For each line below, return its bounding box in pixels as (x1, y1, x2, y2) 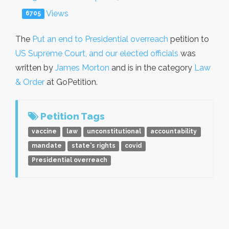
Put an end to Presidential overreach (32, 34, 168, 44)
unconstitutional (86, 128, 141, 135)
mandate (32, 142, 62, 150)
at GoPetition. (44, 77, 98, 87)
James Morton (55, 62, 109, 73)
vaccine (32, 128, 57, 135)
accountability (150, 128, 197, 135)
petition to (168, 34, 209, 44)
